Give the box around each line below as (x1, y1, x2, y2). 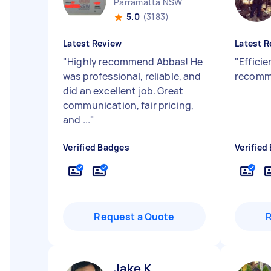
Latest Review (63, 38, 122, 49)
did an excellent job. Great (63, 84, 184, 97)
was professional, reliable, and (63, 70, 201, 83)
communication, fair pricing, (63, 99, 194, 112)
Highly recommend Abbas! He (67, 55, 203, 68)
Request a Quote (94, 210, 175, 223)
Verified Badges (63, 142, 129, 153)
